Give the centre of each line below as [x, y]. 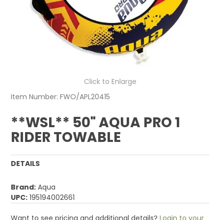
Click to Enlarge [110, 82]
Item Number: [35, 97]
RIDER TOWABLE [66, 137]
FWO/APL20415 [85, 97]
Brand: [24, 187]
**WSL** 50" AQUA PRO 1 [96, 123]
